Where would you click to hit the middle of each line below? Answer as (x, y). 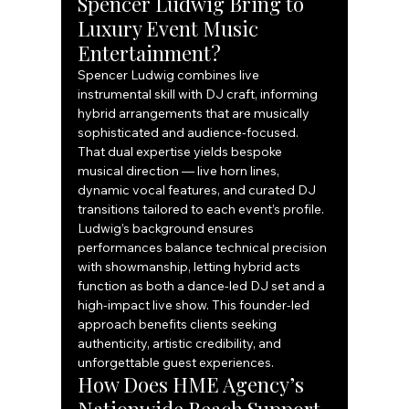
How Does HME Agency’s (194, 385)
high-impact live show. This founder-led (195, 305)
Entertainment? (150, 53)
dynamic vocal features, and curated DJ (199, 190)
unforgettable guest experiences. (176, 363)
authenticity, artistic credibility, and (181, 344)
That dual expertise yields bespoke (182, 152)
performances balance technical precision (204, 248)
